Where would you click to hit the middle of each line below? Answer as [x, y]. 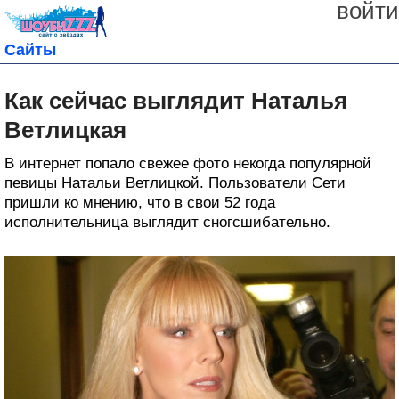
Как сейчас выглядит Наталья [176, 101]
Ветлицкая [65, 130]
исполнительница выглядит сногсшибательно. [167, 223]
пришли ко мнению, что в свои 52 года [140, 203]
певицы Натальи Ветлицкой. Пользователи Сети [175, 183]
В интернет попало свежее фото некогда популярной [188, 164]
